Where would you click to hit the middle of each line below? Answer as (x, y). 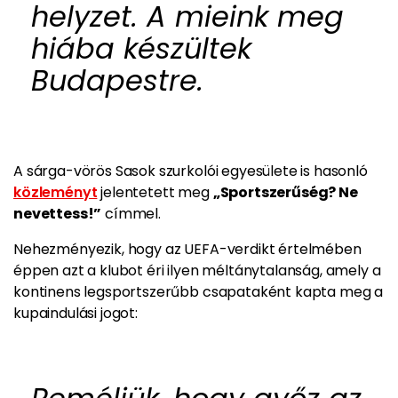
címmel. (131, 214)
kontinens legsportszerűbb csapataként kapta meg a (199, 292)
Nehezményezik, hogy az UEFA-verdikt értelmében (187, 250)
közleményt (56, 193)
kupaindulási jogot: (76, 314)
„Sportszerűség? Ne (285, 193)
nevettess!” (58, 214)
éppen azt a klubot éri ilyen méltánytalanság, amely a (197, 271)
